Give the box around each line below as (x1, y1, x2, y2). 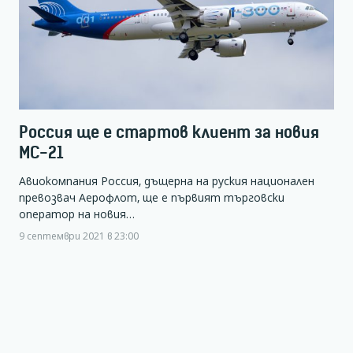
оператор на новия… (19, 206, 135, 221)
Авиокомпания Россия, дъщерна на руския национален (19, 173, 314, 188)
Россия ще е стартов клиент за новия (19, 122, 319, 143)
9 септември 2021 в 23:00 (19, 229, 139, 242)
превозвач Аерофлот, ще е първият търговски (19, 189, 284, 205)
